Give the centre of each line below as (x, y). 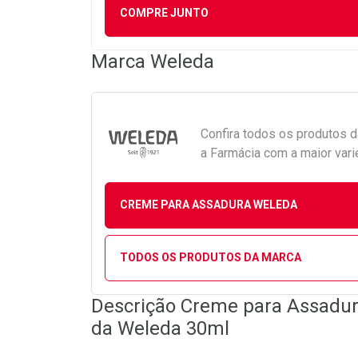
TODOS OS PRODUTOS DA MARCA (210, 257)
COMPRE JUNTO (164, 13)
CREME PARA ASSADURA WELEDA (208, 205)
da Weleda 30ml (160, 328)
